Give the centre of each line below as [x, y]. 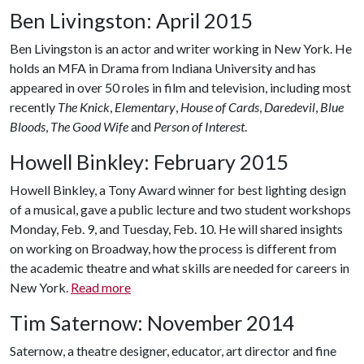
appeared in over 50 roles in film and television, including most [180, 88]
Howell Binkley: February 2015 [149, 162]
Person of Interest [199, 127]
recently [32, 107]
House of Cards [220, 107]
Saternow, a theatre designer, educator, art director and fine [173, 351]
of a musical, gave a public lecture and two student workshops [180, 210]
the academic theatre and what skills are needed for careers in [180, 268]
